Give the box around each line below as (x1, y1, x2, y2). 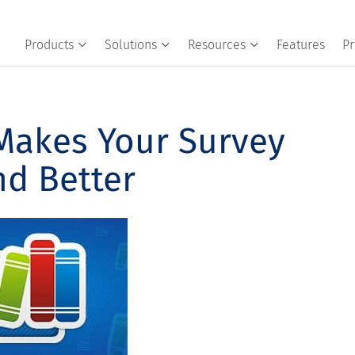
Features (276, 37, 325, 52)
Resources (187, 37, 246, 52)
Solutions (104, 37, 157, 52)
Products (24, 37, 74, 52)
